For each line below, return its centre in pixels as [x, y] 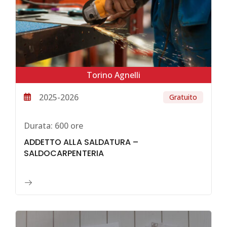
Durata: [38, 126]
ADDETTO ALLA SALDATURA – [81, 142]
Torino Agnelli [113, 75]
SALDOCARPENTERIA [64, 153]
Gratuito [183, 97]
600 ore [68, 126]
